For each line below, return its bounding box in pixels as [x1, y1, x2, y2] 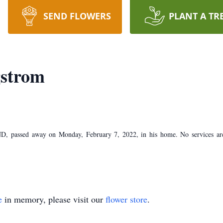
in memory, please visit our [2, 193, 106, 205]
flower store [106, 193, 147, 205]
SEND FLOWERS [43, 10, 111, 22]
